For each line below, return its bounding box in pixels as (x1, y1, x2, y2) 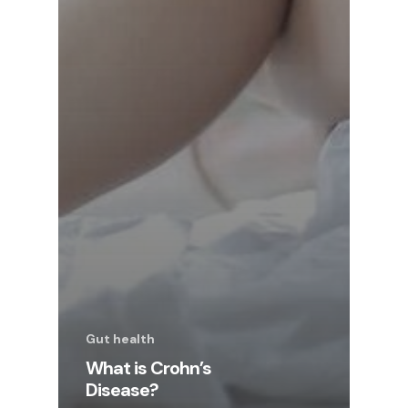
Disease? (86, 378, 158, 403)
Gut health (86, 331, 155, 348)
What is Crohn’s (86, 356, 211, 381)
